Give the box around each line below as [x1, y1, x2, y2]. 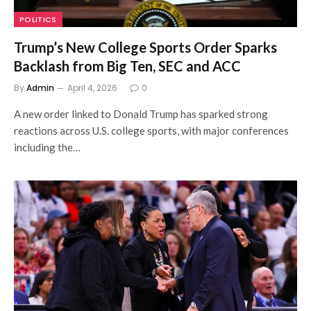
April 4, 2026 [67, 81, 117, 94]
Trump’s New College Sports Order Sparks [14, 38, 277, 56]
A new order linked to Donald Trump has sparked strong [14, 107, 268, 120]
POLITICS [19, 13, 57, 25]
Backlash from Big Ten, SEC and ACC [14, 57, 241, 74]
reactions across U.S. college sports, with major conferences [14, 124, 289, 137]
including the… [14, 140, 81, 153]
